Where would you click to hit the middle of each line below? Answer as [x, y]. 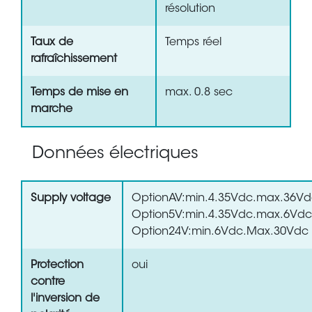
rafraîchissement [74, 60]
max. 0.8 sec [199, 93]
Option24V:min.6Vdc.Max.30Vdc [220, 232]
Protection [57, 266]
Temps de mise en [79, 93]
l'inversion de [65, 299]
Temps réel [193, 43]
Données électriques [115, 154]
